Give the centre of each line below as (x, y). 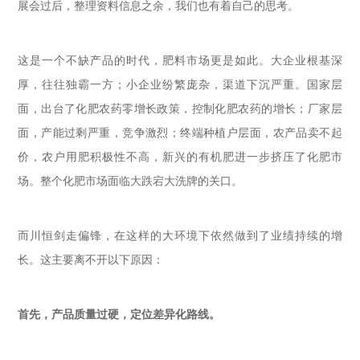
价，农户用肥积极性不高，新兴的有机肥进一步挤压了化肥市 (180, 157)
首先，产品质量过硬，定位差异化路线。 (119, 315)
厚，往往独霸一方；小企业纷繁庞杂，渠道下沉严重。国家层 (180, 85)
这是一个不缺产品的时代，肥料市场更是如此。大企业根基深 (180, 61)
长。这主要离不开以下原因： (91, 260)
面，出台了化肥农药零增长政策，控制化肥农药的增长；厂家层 (180, 109)
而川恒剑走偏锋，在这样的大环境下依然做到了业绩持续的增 (180, 236)
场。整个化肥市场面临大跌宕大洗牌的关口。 (131, 181)
